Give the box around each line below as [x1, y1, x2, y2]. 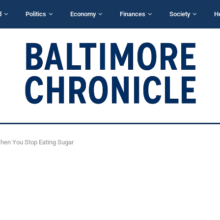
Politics [26, 10, 46, 18]
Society [169, 10, 190, 18]
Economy [70, 10, 96, 18]
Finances [120, 10, 145, 18]
